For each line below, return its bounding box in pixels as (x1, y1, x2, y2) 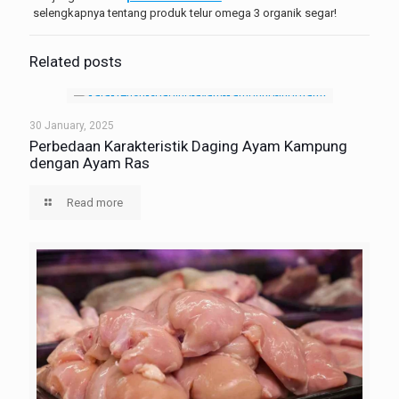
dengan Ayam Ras (29, 154, 150, 173)
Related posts (29, 53, 122, 71)
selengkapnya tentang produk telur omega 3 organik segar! (32, 6, 337, 20)
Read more (67, 196, 124, 210)
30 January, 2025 (29, 119, 114, 133)
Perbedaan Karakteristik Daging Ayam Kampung (29, 137, 347, 156)
